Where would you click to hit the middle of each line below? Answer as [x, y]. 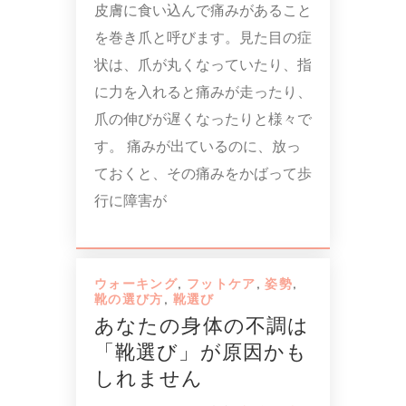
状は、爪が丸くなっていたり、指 [203, 64]
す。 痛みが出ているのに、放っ [198, 146]
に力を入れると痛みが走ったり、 [203, 92]
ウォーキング [136, 283]
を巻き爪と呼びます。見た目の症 [203, 37]
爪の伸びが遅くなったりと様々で [203, 119]
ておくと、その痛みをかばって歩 [203, 173]
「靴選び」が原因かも [201, 352]
